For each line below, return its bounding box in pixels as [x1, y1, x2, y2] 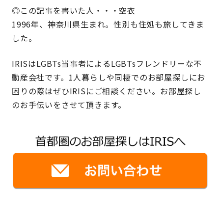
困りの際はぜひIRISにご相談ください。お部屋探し [12, 84, 201, 97]
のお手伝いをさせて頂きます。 [12, 98, 127, 110]
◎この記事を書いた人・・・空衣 [12, 4, 136, 16]
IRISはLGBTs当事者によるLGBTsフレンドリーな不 [12, 57, 202, 69]
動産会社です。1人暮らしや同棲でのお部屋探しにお [12, 71, 206, 83]
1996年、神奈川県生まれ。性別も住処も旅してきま [12, 18, 204, 30]
